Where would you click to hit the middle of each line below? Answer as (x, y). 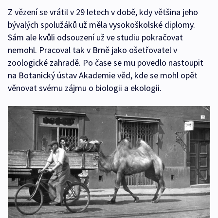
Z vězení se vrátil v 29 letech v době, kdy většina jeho (103, 12)
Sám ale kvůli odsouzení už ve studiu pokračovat (95, 37)
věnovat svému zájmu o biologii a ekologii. (85, 88)
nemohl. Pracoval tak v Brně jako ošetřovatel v (92, 50)
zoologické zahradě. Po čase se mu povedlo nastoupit (106, 62)
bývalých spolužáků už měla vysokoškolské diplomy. (101, 24)
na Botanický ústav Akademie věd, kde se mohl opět (103, 75)
